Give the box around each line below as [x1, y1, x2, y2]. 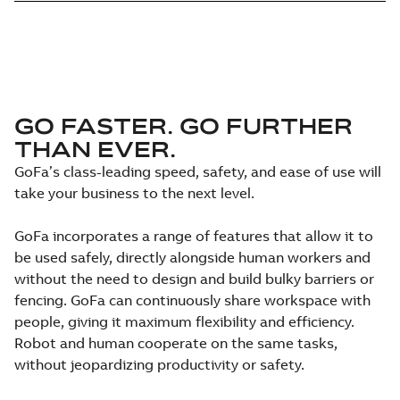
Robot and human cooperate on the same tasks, [14, 334, 337, 352]
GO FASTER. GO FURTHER [14, 112, 353, 139]
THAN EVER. [14, 136, 176, 162]
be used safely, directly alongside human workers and [14, 248, 371, 266]
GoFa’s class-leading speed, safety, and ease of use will [14, 162, 381, 180]
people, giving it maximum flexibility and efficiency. [14, 312, 354, 330]
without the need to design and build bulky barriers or [14, 270, 374, 287]
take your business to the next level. [14, 184, 254, 202]
